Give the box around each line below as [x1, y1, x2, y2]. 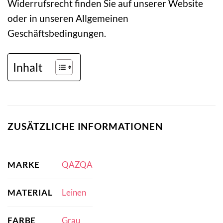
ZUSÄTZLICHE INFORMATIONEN [7, 120, 163, 132]
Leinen [61, 187, 86, 198]
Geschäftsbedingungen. [7, 27, 106, 39]
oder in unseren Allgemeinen [7, 12, 128, 24]
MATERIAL [7, 187, 53, 198]
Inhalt [13, 60, 43, 74]
